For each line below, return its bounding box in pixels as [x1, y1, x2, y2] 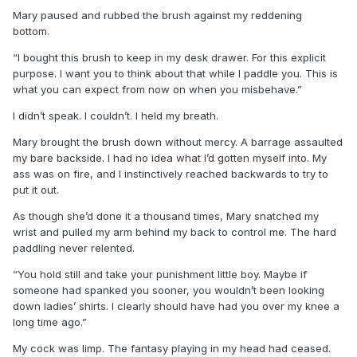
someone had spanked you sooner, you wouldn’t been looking [13, 283, 324, 296]
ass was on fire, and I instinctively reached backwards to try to [13, 167, 328, 180]
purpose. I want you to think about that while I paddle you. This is [13, 66, 338, 80]
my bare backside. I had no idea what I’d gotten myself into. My [13, 151, 327, 164]
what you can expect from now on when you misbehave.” [13, 82, 302, 96]
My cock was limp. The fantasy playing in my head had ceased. [13, 341, 331, 355]
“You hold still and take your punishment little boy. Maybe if [13, 267, 307, 280]
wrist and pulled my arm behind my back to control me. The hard [13, 225, 336, 238]
